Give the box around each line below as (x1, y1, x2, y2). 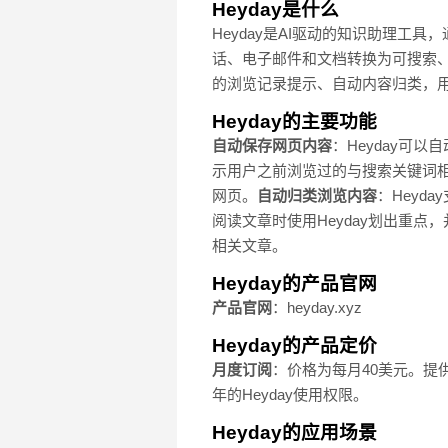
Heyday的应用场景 (212, 422, 377, 444)
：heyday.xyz (272, 299, 362, 317)
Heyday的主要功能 (212, 111, 377, 133)
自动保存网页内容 (212, 137, 332, 155)
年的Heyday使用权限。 (212, 386, 368, 404)
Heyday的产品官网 (212, 273, 377, 295)
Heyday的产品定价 (212, 335, 377, 357)
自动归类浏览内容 (257, 187, 377, 205)
